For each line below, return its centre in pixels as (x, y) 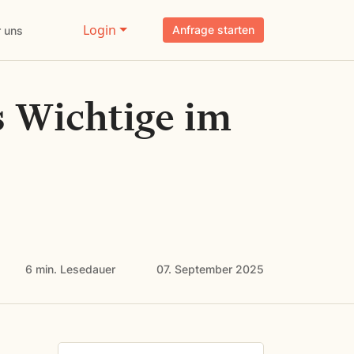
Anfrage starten (213, 30)
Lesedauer (88, 269)
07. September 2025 (210, 269)
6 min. (43, 269)
